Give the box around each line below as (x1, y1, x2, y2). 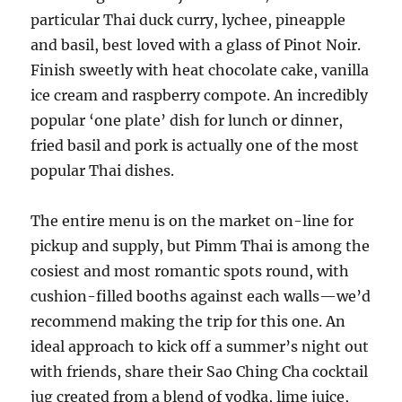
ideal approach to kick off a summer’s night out (31, 337, 370, 356)
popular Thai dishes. (31, 162, 175, 180)
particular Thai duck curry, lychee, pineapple (31, 11, 346, 30)
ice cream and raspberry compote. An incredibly (31, 86, 369, 105)
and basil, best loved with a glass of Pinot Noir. (31, 36, 362, 55)
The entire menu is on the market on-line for (31, 212, 354, 231)
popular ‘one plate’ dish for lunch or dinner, (31, 111, 344, 130)
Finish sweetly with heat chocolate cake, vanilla (31, 61, 370, 80)
